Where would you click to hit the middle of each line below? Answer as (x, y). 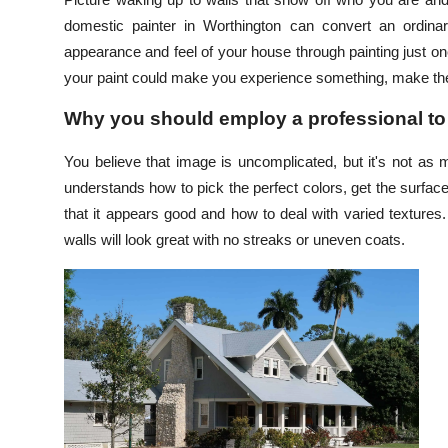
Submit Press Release (96, 24)
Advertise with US (83, 171)
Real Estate (57, 367)
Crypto (41, 122)
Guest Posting (68, 73)
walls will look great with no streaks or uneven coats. (234, 239)
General (44, 416)
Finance (44, 269)
